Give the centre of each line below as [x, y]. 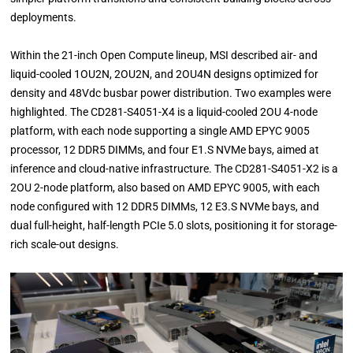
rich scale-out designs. [65, 244]
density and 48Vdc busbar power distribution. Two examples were [171, 93]
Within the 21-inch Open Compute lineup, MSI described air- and [164, 55]
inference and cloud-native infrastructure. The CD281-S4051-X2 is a [175, 168]
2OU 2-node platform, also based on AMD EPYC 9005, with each [165, 187]
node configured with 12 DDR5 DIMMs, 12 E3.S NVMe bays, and [165, 206]
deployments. [44, 17]
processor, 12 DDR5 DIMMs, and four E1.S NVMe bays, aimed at [165, 149]
